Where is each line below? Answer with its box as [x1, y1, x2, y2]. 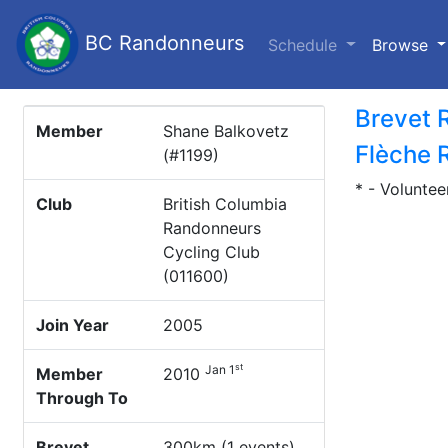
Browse [371, 34, 433, 55]
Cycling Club [163, 242, 260, 262]
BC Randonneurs [79, 30, 244, 55]
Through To [36, 388, 128, 408]
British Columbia [163, 194, 287, 214]
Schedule [268, 34, 342, 55]
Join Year [36, 315, 109, 335]
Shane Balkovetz [163, 121, 289, 141]
